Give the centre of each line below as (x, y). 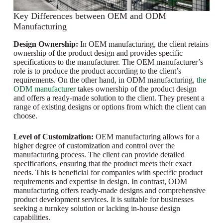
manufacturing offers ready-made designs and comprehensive (109, 190)
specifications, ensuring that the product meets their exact (102, 163)
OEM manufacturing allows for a (147, 136)
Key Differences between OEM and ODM (90, 16)
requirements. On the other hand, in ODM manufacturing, (105, 80)
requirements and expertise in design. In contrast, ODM (100, 181)
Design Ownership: (46, 44)
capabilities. (32, 217)
